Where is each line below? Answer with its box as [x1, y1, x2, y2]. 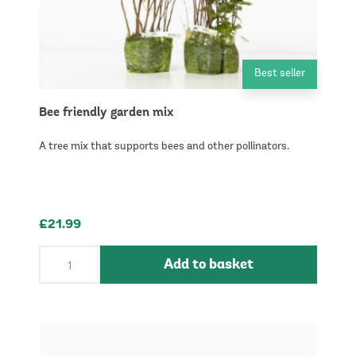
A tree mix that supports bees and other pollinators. [39, 141, 289, 153]
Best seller [254, 68, 305, 79]
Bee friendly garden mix [39, 106, 173, 119]
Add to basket [164, 257, 253, 273]
